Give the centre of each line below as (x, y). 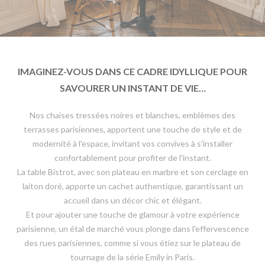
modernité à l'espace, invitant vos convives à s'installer (132, 144)
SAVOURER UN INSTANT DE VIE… (132, 88)
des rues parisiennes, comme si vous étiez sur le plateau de (132, 243)
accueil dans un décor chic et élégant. (132, 201)
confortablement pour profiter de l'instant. (132, 158)
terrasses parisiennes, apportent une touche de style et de (132, 130)
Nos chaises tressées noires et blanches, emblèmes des (132, 115)
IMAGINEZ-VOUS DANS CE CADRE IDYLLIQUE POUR (132, 72)
